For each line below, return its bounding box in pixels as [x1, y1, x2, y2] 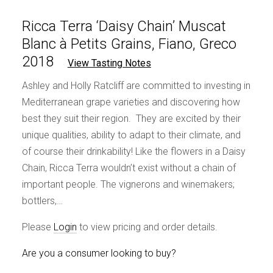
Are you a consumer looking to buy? [21, 247, 176, 259]
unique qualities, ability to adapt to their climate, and [21, 129, 241, 141]
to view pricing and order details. [76, 221, 218, 233]
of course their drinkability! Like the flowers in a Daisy [21, 146, 246, 157]
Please [21, 221, 54, 233]
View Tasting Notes [67, 57, 151, 69]
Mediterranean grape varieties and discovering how [21, 96, 240, 108]
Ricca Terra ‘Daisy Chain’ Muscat [21, 18, 226, 35]
